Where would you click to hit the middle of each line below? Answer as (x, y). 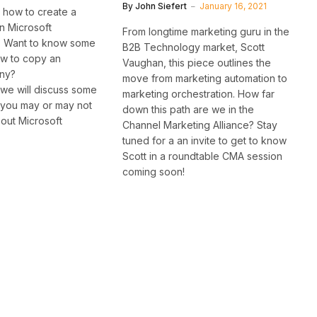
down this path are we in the (189, 109)
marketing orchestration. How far (199, 93)
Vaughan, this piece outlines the (197, 62)
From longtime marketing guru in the (206, 31)
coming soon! (154, 171)
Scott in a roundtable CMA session (203, 156)
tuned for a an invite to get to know (205, 140)
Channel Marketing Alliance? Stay (200, 125)
